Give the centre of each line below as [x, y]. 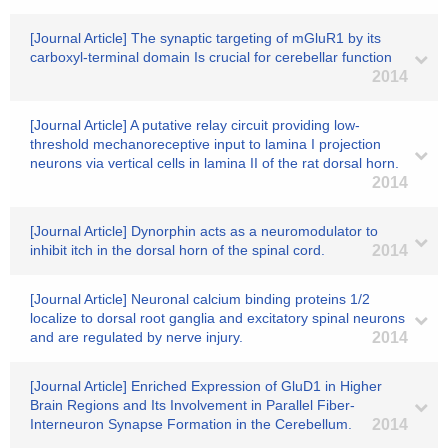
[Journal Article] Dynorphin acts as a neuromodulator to [204, 231]
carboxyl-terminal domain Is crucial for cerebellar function [211, 57]
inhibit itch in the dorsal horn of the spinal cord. [177, 250]
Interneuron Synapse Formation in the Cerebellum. [191, 424]
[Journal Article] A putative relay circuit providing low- [195, 125]
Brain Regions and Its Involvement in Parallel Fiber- [192, 405]
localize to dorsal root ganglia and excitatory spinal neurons [217, 318]
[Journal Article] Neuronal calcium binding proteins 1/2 [200, 299]
